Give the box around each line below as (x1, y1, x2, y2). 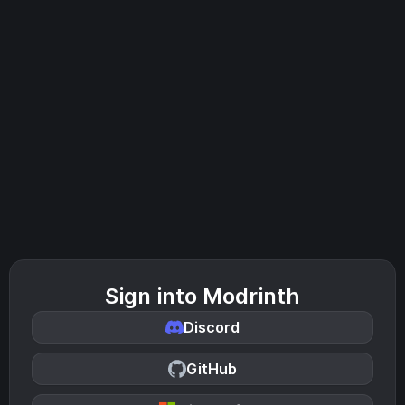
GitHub (186, 360, 237, 378)
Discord (184, 318, 240, 336)
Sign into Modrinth (105, 283, 300, 309)
